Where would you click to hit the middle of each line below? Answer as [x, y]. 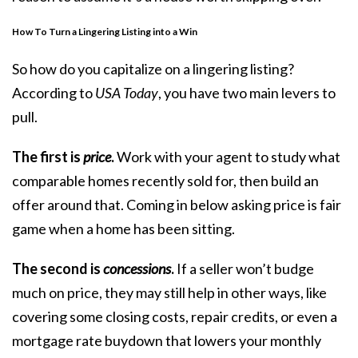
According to [54, 92]
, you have [190, 92]
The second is [58, 268]
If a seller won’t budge [244, 268]
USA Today [127, 92]
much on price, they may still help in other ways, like [169, 292]
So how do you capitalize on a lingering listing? [153, 68]
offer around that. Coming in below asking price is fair [177, 204]
